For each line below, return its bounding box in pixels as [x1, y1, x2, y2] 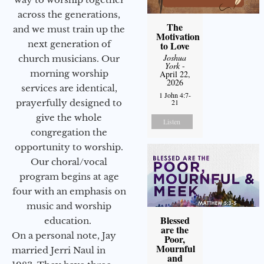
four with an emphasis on [12, 186, 126, 197]
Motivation [156, 29, 200, 43]
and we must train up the [13, 24, 125, 35]
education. [44, 215, 94, 227]
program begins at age [19, 171, 119, 183]
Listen [163, 116, 181, 126]
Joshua [163, 51, 187, 63]
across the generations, [18, 9, 120, 21]
